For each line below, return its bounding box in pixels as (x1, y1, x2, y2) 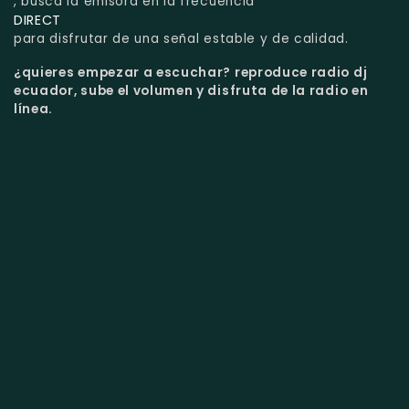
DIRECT (14, 11, 62, 30)
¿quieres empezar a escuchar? (14, 64, 235, 82)
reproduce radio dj (234, 64, 368, 82)
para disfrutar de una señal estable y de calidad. (14, 30, 349, 48)
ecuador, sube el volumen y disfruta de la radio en (14, 82, 369, 100)
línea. (14, 100, 54, 119)
